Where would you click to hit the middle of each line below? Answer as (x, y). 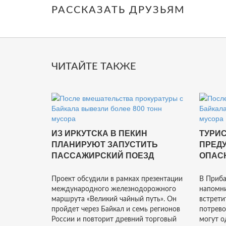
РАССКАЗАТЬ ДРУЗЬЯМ (118, 10)
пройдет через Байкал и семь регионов (116, 209)
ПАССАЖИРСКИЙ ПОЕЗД (103, 156)
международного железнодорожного (114, 189)
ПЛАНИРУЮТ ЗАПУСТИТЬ (105, 145)
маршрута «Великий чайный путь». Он (114, 199)
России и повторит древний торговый (114, 219)
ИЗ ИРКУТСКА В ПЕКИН (99, 133)
